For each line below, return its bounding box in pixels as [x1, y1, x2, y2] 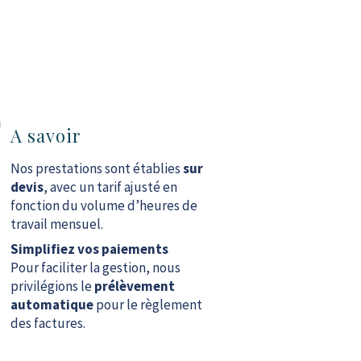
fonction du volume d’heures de [10, 197, 197, 214]
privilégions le [10, 277, 94, 295]
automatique [10, 296, 93, 313]
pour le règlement [93, 296, 202, 313]
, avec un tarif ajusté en [43, 178, 177, 196]
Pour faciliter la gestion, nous [10, 259, 180, 276]
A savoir [10, 123, 81, 147]
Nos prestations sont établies [10, 160, 183, 177]
